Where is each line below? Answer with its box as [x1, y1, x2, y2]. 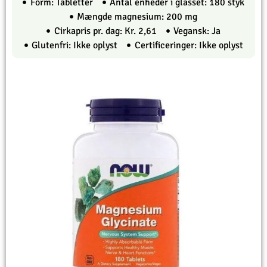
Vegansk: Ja [173, 24, 221, 37]
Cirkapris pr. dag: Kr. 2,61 [54, 24, 157, 37]
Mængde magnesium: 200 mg [77, 10, 198, 23]
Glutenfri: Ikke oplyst [32, 39, 117, 51]
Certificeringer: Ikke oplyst [134, 39, 243, 51]
